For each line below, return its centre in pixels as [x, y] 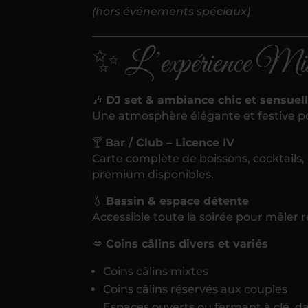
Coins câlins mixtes [156, 271]
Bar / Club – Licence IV [170, 142]
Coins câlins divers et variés [187, 243]
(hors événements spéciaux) [172, 11]
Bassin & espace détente [178, 201]
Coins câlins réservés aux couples [196, 289]
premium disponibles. [153, 174]
